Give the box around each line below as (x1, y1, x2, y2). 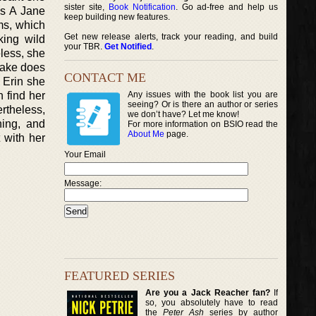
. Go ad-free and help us (175, 2, 279, 12)
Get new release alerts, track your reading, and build (64, 32, 279, 42)
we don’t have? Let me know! (128, 109, 239, 119)
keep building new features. (64, 12, 170, 22)
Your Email (64, 150, 106, 159)
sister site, (64, 2, 109, 12)
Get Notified (104, 42, 152, 51)
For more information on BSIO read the (128, 119, 279, 129)
